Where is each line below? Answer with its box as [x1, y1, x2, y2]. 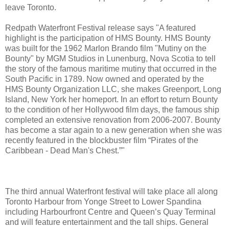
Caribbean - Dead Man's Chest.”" [5, 146, 125, 155]
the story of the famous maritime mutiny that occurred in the [5, 64, 217, 73]
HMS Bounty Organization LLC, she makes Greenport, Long [5, 84, 221, 94]
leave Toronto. [5, 3, 56, 12]
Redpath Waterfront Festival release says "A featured [5, 23, 196, 32]
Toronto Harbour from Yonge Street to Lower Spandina [5, 197, 201, 206]
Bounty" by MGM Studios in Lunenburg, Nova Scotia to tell [5, 54, 216, 63]
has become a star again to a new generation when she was [5, 125, 222, 134]
